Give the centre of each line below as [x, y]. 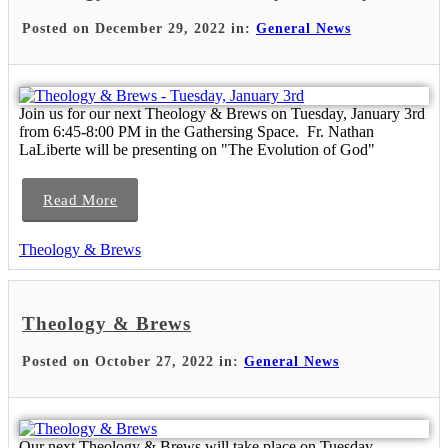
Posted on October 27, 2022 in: [133, 361]
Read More [80, 200]
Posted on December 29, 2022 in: [139, 29]
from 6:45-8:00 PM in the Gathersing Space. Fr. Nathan [196, 132]
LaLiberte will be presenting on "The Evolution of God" [197, 150]
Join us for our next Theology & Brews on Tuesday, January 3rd [222, 114]
